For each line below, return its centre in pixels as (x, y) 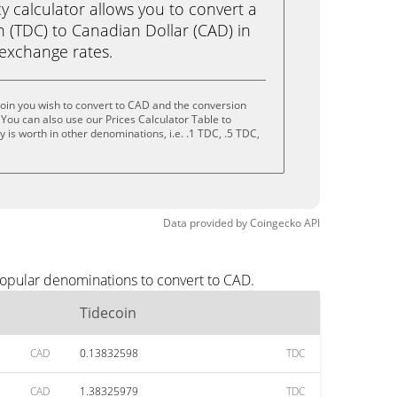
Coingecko (276, 223)
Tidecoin (108, 313)
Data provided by (205, 223)
